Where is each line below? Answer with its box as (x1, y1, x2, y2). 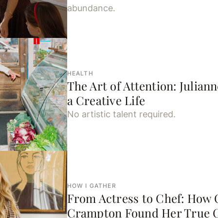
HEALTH (67, 69, 93, 77)
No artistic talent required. (67, 109, 176, 119)
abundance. (67, 2, 115, 13)
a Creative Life (67, 92, 145, 108)
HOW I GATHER (67, 182, 116, 189)
